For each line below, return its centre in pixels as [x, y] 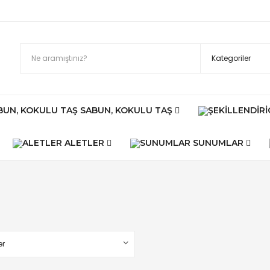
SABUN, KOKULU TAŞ [126, 110]
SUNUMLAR [218, 143]
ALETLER [84, 143]
